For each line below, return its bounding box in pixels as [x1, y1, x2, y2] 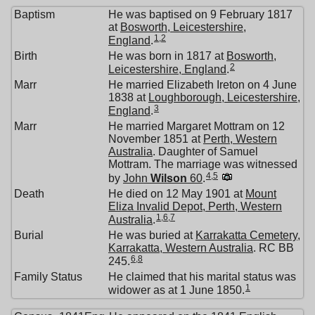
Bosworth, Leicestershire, [120, 21, 246, 34]
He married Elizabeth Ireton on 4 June [108, 79, 297, 91]
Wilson [150, 172, 187, 185]
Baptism [14, 8, 55, 21]
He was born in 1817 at [108, 50, 226, 63]
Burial [14, 229, 44, 242]
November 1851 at [108, 133, 203, 146]
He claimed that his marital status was [108, 271, 296, 283]
